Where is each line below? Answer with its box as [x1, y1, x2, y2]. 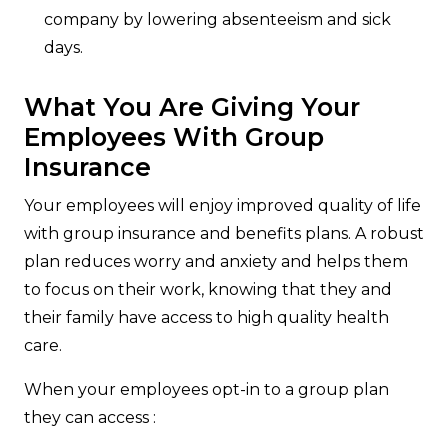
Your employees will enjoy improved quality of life [24, 196, 421, 216]
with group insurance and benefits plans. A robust [24, 224, 424, 244]
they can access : [24, 408, 156, 428]
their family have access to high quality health [24, 308, 389, 328]
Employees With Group [24, 122, 324, 153]
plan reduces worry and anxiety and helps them [24, 252, 408, 272]
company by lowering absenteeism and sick [44, 10, 391, 30]
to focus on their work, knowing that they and [24, 280, 392, 300]
